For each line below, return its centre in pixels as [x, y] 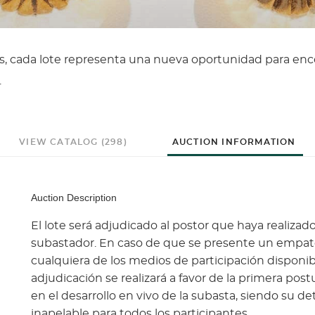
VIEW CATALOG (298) [73, 142]
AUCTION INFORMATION [234, 142]
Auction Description [74, 198]
